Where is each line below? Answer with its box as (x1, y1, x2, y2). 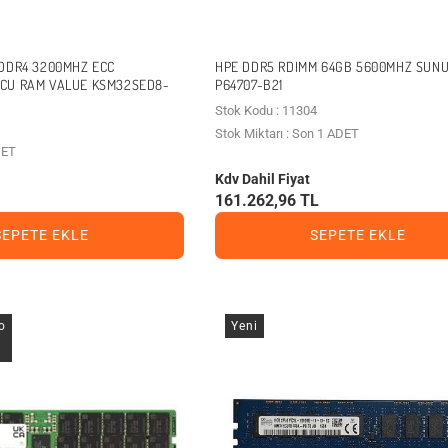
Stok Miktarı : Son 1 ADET (214, 125, 359, 141)
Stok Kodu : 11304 (214, 102, 317, 118)
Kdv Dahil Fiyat (214, 170, 310, 187)
